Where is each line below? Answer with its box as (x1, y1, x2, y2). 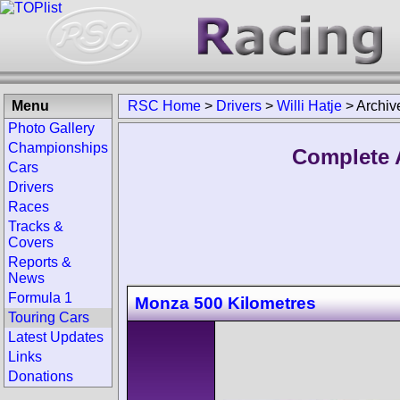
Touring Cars (8, 310, 89, 325)
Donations (8, 369, 73, 384)
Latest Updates (8, 329, 104, 345)
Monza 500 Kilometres (135, 293, 316, 312)
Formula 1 (8, 290, 72, 305)
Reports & (8, 254, 71, 270)
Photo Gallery (8, 121, 95, 136)
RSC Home (128, 98, 201, 113)
